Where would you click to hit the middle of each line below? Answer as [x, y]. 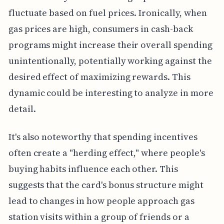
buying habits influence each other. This [93, 168]
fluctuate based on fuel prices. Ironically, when [107, 12]
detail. [22, 108]
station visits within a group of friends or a [99, 216]
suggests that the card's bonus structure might [106, 184]
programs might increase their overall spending [110, 44]
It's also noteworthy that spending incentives [103, 136]
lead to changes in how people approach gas [101, 200]
